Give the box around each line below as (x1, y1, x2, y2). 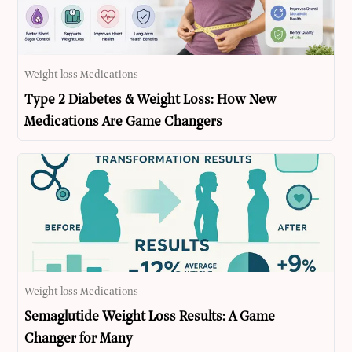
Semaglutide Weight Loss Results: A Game (24, 310, 276, 325)
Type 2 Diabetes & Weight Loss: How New (24, 93, 277, 108)
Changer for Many (24, 332, 134, 347)
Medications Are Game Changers (24, 115, 223, 130)
